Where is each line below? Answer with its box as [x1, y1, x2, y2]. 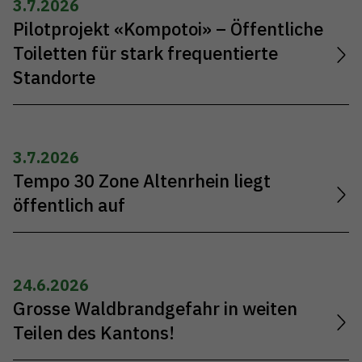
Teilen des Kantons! [13, 322, 175, 345]
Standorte [13, 65, 95, 89]
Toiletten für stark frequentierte [13, 41, 278, 65]
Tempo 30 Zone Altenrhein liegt [13, 169, 271, 192]
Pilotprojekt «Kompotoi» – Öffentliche [13, 17, 323, 40]
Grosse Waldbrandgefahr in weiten [13, 297, 297, 321]
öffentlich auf [13, 193, 125, 217]
